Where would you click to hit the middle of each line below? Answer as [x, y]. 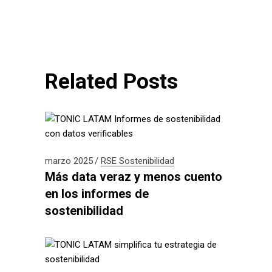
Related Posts [111, 82]
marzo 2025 [69, 161]
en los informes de [97, 194]
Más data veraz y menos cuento [134, 177]
